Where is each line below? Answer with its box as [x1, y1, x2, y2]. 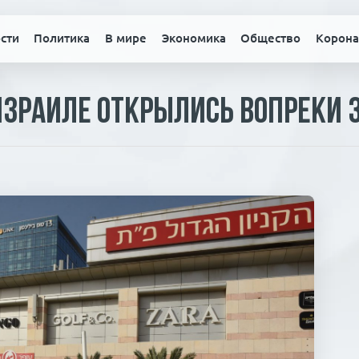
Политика [34, 31, 91, 46]
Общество [240, 31, 301, 46]
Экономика [161, 31, 226, 46]
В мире [104, 31, 147, 46]
